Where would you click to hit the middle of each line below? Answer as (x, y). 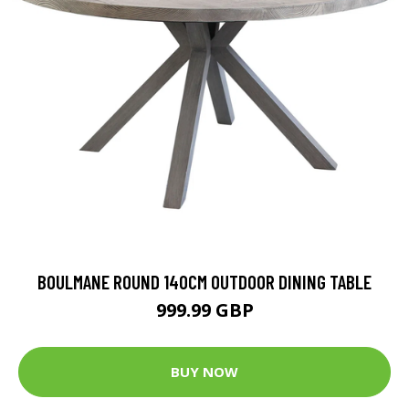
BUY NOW (204, 372)
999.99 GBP (204, 309)
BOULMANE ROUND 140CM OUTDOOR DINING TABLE (204, 281)
